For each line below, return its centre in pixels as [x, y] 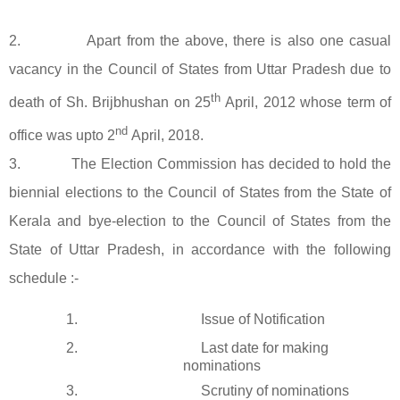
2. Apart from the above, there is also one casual [200, 40]
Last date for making [265, 348]
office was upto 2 [62, 136]
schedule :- [46, 279]
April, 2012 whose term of [306, 103]
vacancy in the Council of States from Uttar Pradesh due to [200, 69]
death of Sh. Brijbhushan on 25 [110, 103]
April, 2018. [166, 136]
